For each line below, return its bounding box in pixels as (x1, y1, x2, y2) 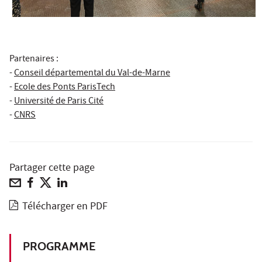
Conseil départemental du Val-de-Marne (14, 67, 170, 81)
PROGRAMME (23, 239, 95, 254)
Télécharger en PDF (22, 199, 108, 216)
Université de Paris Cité (14, 95, 104, 109)
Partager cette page (9, 161, 95, 177)
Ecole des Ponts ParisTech (14, 81, 115, 95)
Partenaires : (9, 53, 58, 67)
